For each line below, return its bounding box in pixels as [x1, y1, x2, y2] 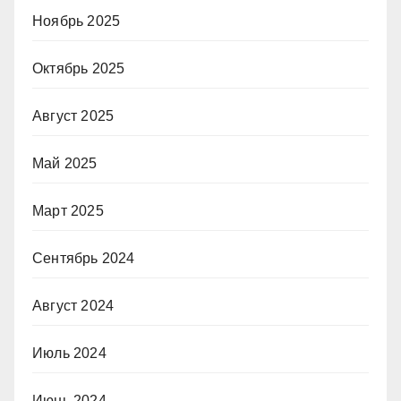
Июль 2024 [32, 345, 107, 361]
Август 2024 [32, 297, 115, 313]
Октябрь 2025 [32, 60, 125, 76]
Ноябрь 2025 [32, 13, 121, 29]
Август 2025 [32, 107, 115, 124]
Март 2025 [32, 202, 104, 218]
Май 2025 [32, 155, 98, 171]
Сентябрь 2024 [32, 250, 135, 266]
